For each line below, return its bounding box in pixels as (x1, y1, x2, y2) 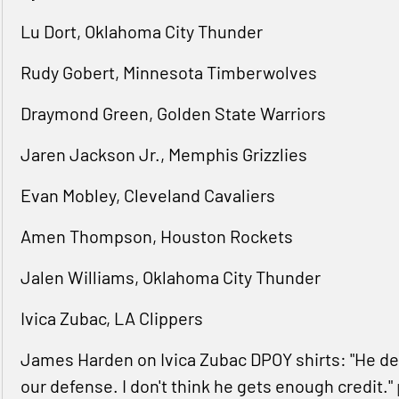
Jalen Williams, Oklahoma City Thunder (20, 266, 321, 289)
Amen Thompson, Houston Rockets (20, 225, 293, 248)
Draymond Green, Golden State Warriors (20, 102, 326, 125)
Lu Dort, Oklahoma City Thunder (20, 20, 263, 43)
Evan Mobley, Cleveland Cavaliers (20, 184, 275, 207)
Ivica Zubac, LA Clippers (20, 307, 203, 330)
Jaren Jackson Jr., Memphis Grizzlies (20, 143, 307, 166)
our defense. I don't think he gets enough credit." (20, 375, 396, 397)
